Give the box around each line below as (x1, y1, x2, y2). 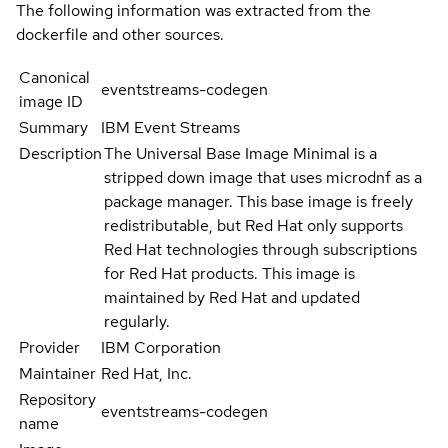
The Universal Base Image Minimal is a (104, 143, 377, 165)
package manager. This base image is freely (104, 191, 413, 213)
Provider (19, 337, 80, 359)
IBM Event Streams (101, 117, 241, 139)
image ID (19, 91, 83, 113)
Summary (19, 117, 88, 139)
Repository (19, 389, 96, 411)
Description (19, 143, 102, 165)
